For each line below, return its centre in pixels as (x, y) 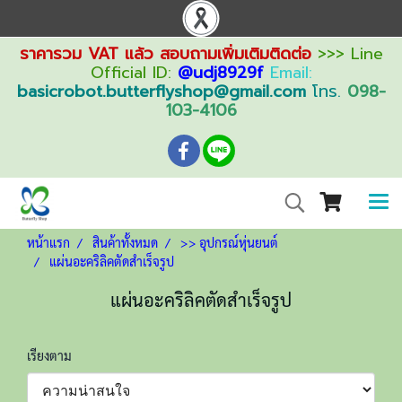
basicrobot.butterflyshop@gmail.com (161, 92)
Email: (291, 73)
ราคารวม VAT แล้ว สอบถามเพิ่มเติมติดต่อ (165, 54)
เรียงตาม (53, 355)
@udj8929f (220, 73)
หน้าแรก (48, 242)
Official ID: (131, 73)
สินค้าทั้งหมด (125, 242)
